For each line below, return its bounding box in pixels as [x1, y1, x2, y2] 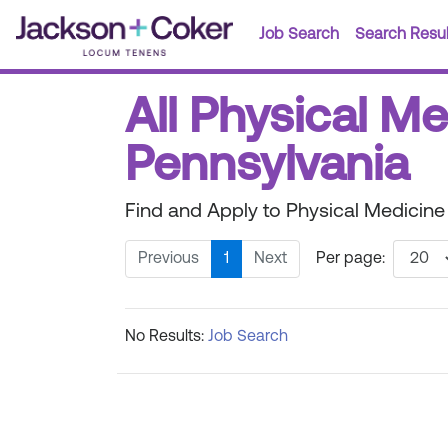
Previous [138, 251, 199, 267]
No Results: [125, 329, 208, 345]
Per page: [316, 251, 385, 267]
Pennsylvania [125, 144, 409, 192]
